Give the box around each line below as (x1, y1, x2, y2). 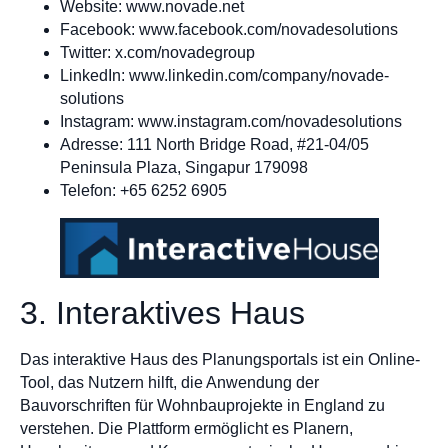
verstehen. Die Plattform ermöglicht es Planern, (20, 419, 353, 437)
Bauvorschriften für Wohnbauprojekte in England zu (20, 396, 385, 414)
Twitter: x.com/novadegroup (60, 43, 255, 61)
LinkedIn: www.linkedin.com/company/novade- (60, 66, 389, 84)
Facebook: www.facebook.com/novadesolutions (60, 20, 398, 38)
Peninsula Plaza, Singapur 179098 (60, 158, 308, 176)
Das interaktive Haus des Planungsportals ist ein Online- (20, 350, 420, 368)
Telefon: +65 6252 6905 (60, 181, 227, 199)
